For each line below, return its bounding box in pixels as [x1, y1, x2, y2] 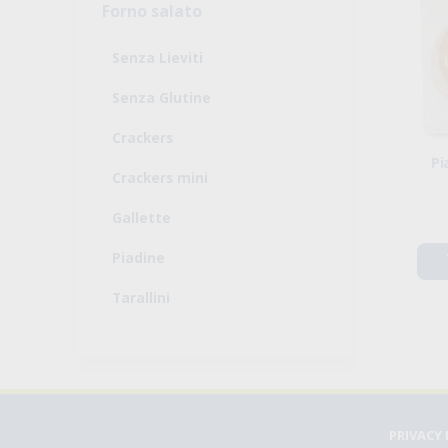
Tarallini [112, 287, 170, 307]
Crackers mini [112, 167, 208, 187]
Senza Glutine [112, 87, 211, 107]
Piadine [112, 247, 165, 267]
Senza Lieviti [112, 47, 203, 67]
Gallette [112, 207, 171, 227]
